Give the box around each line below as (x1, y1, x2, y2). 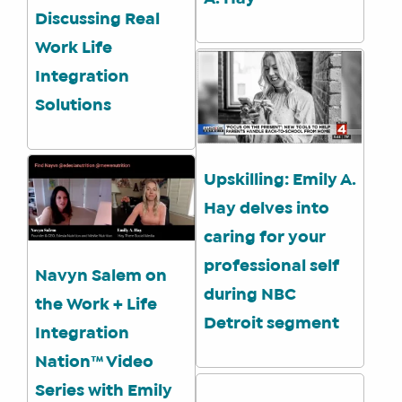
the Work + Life (35, 298, 157, 313)
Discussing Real (35, 12, 160, 27)
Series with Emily (35, 384, 172, 399)
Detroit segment (204, 317, 340, 332)
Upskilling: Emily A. (204, 173, 357, 188)
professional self (204, 259, 340, 275)
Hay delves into (204, 202, 330, 217)
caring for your (204, 231, 327, 246)
